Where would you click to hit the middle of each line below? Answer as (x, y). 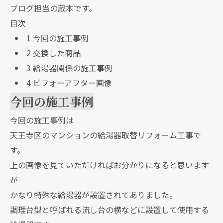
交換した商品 (56, 53)
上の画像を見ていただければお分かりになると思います (110, 165)
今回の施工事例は (42, 120)
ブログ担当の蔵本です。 (53, 8)
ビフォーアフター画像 (71, 83)
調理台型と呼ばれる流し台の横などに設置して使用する (110, 210)
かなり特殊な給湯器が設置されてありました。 (94, 195)
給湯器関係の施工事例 (71, 68)
